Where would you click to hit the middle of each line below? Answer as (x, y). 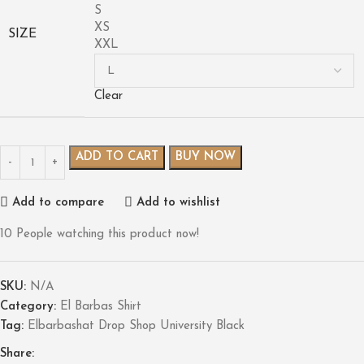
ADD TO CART (117, 158)
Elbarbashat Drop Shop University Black (136, 327)
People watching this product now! (108, 235)
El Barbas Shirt (101, 307)
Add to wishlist (178, 202)
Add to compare (58, 202)
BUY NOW (206, 158)
